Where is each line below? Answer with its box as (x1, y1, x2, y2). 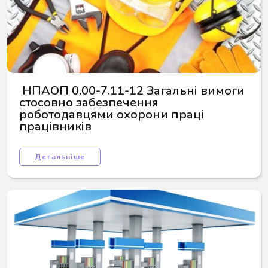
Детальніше (35, 152, 85, 162)
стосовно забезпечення (19, 95, 162, 111)
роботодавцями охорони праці (19, 106, 207, 123)
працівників (19, 118, 92, 135)
